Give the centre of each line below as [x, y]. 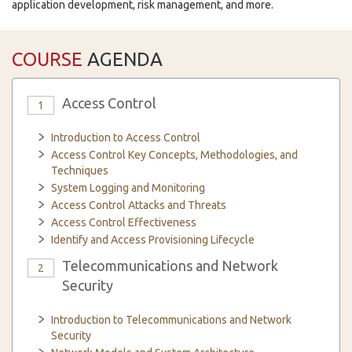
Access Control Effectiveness [124, 222]
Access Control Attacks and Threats [139, 205]
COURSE [47, 59]
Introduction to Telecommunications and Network [171, 320]
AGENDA [123, 59]
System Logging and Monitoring [128, 188]
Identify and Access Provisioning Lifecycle [153, 240]
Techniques [80, 170]
